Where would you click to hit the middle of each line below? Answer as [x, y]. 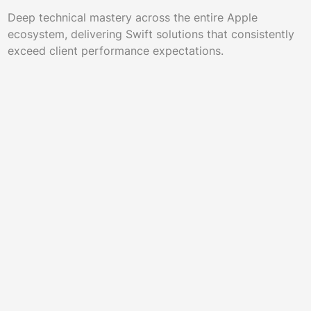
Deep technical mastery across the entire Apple [132, 18]
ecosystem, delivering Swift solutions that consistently [151, 34]
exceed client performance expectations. [115, 51]
